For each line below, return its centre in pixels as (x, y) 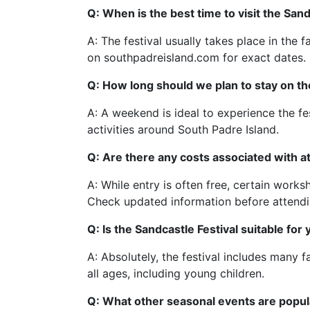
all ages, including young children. (176, 273)
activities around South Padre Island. (183, 129)
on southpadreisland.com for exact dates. (197, 57)
